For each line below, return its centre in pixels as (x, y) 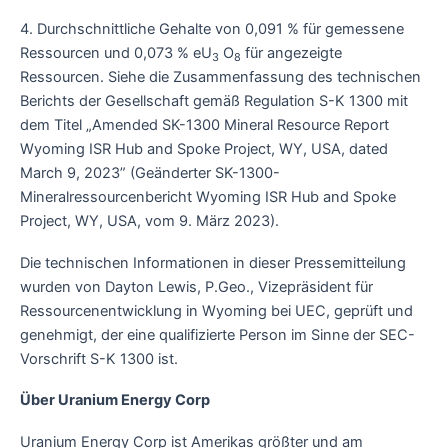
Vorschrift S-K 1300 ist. (99, 358)
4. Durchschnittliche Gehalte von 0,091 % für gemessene (212, 29)
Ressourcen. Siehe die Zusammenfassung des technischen (220, 77)
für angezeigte (291, 53)
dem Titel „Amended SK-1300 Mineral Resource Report (204, 125)
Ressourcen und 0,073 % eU (116, 53)
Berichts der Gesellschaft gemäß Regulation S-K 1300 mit (214, 101)
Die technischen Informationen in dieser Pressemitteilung (213, 262)
